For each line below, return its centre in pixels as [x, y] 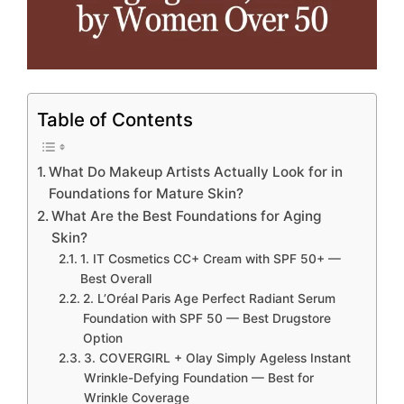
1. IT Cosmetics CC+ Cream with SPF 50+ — [210, 258]
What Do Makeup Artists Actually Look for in [196, 171]
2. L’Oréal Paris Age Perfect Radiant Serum [209, 298]
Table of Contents [115, 119]
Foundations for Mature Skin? [147, 193]
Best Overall [115, 278]
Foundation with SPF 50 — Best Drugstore [207, 318]
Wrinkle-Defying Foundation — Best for [198, 377]
